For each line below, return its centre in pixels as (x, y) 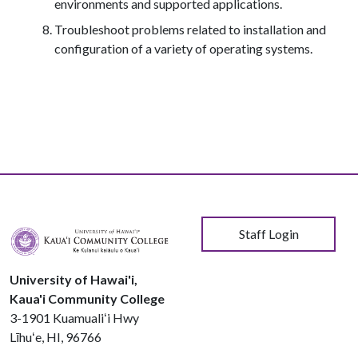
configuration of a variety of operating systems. (183, 48)
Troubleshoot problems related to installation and (190, 29)
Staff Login (268, 233)
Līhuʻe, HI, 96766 (56, 336)
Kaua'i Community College (87, 298)
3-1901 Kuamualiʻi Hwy (74, 317)
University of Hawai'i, (74, 279)
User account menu (240, 221)
